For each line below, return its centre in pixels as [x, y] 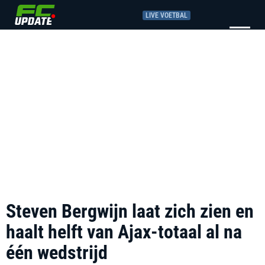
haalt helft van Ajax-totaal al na [124, 232]
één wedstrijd [57, 253]
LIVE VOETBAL [167, 15]
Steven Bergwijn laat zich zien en [130, 211]
